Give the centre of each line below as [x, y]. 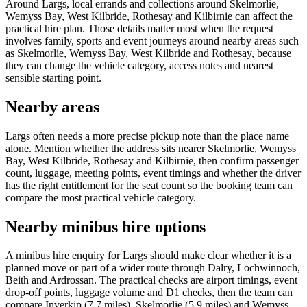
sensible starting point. [53, 77]
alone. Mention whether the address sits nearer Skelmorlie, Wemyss [151, 148]
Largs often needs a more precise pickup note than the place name [147, 136]
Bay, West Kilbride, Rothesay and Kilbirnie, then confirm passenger [152, 160]
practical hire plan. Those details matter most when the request [139, 28]
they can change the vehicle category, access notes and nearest [139, 65]
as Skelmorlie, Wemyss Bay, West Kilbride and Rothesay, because [148, 53]
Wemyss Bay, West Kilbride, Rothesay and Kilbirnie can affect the [149, 16]
